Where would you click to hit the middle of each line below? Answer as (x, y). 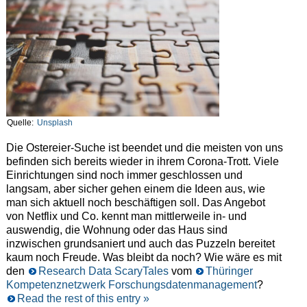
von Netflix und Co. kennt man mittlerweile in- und (126, 217)
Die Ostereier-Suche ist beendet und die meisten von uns (144, 148)
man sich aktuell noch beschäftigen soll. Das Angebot (135, 203)
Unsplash (54, 123)
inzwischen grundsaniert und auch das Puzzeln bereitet (140, 244)
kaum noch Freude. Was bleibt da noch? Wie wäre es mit (144, 258)
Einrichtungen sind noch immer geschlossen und (124, 175)
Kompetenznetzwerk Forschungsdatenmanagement (131, 285)
